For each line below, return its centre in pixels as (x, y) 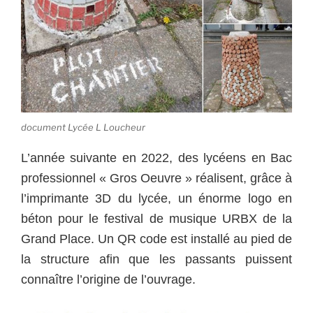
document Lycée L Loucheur (83, 127)
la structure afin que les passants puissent (156, 259)
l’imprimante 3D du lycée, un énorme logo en (156, 198)
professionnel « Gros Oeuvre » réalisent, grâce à (156, 178)
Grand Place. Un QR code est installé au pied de (156, 239)
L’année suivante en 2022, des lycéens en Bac (156, 158)
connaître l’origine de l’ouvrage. (108, 279)
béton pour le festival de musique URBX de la (156, 219)
